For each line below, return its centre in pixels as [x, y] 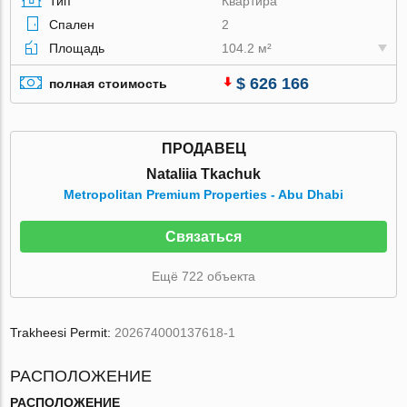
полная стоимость [109, 84]
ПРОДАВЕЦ [203, 148]
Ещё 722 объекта [203, 276]
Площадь [77, 48]
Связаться [203, 236]
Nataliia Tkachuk [203, 174]
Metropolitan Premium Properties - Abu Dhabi [203, 194]
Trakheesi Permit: [63, 332]
